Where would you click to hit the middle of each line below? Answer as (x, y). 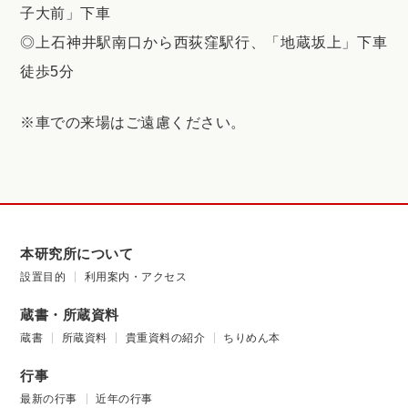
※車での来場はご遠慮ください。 (133, 122)
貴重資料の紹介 (165, 337)
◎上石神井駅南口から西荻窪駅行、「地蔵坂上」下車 (204, 42)
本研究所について (77, 253)
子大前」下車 (66, 13)
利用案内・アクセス (136, 276)
